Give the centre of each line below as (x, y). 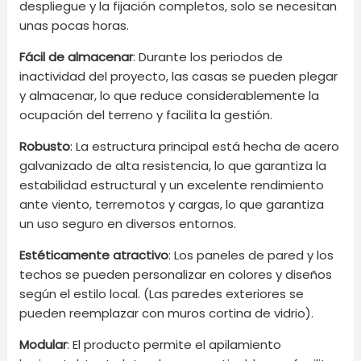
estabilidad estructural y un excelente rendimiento (172, 185)
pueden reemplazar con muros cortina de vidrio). (167, 313)
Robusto (45, 146)
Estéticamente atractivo (94, 255)
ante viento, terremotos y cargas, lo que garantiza (172, 204)
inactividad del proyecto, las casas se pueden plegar (179, 76)
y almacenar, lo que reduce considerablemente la (170, 95)
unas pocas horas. (75, 25)
